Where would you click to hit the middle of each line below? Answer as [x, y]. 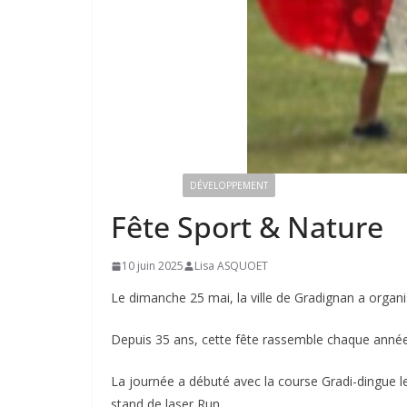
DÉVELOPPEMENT [229, 186]
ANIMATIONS [147, 186]
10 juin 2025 [153, 266]
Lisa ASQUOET [231, 266]
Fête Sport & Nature [247, 227]
